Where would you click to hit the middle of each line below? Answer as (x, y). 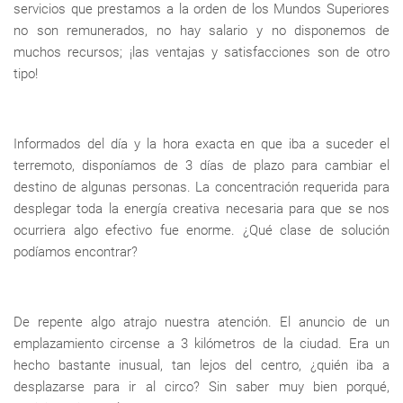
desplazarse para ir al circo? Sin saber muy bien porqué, (201, 387)
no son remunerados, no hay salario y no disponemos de (201, 31)
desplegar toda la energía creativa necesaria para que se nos (201, 209)
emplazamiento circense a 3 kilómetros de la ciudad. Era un (201, 344)
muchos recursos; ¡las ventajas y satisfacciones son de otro (201, 53)
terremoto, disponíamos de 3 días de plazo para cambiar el (201, 166)
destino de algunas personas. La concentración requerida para (201, 188)
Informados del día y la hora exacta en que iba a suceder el (201, 144)
